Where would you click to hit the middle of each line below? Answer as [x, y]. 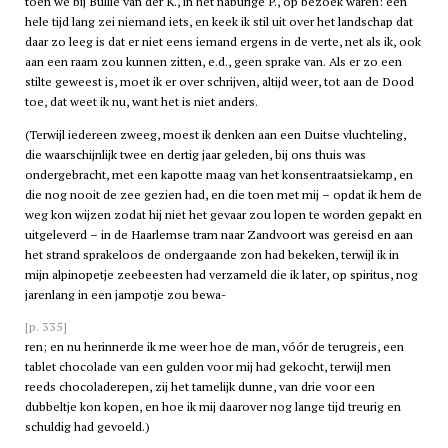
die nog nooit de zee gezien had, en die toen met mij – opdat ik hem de [223, 194]
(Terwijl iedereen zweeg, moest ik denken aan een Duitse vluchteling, [215, 134]
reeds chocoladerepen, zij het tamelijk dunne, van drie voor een [199, 386]
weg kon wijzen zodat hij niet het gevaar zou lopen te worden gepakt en [223, 214]
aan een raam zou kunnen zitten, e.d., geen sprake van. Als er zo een [213, 62]
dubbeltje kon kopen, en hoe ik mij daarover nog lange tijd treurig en [212, 406]
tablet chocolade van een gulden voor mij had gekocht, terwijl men [207, 366]
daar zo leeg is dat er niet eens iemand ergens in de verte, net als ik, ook [222, 42]
